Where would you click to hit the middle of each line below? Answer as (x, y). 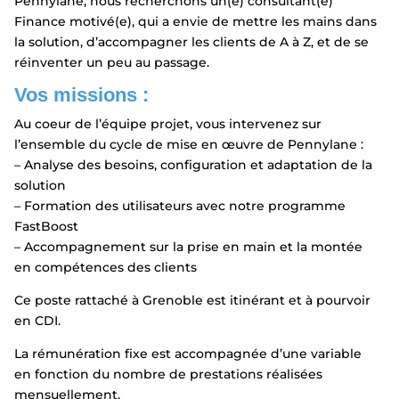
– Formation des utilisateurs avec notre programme (179, 205)
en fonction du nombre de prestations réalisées (168, 374)
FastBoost (46, 226)
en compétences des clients (105, 267)
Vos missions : (81, 94)
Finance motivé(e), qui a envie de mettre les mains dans (195, 21)
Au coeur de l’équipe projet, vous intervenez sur (167, 123)
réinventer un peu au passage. (111, 62)
